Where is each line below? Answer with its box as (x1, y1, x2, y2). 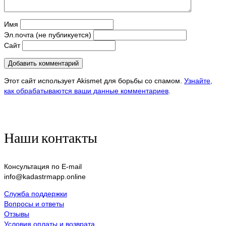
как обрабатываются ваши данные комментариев (4, 87, 168, 95)
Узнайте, (184, 77, 212, 85)
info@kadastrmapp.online (4, 173, 86, 181)
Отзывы (4, 210, 29, 218)
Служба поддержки (4, 190, 67, 198)
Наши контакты (4, 129, 97, 146)
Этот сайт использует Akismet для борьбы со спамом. (4, 77, 184, 85)
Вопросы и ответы (4, 200, 64, 208)
